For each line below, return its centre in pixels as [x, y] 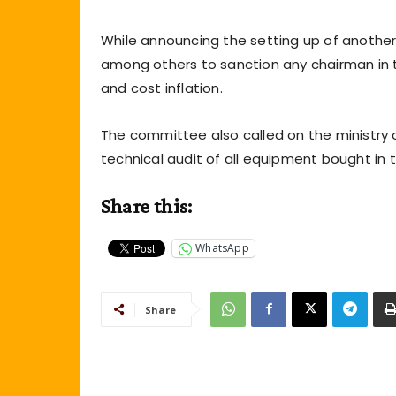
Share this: [147, 205]
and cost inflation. [162, 88]
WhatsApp [222, 248]
